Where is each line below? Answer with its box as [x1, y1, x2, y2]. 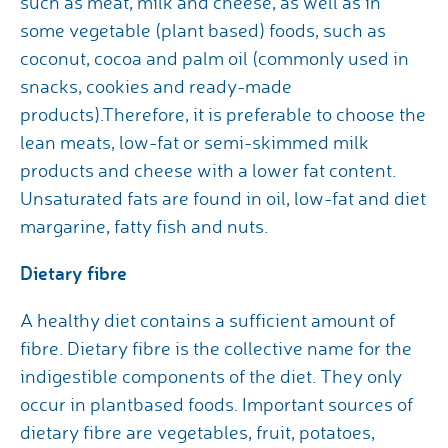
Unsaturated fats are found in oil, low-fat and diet [20, 186, 426, 211]
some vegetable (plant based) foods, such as [20, 18, 386, 43]
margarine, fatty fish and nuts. [20, 214, 268, 239]
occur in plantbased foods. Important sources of [20, 392, 413, 417]
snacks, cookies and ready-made [20, 74, 292, 99]
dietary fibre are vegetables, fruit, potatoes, [20, 420, 375, 445]
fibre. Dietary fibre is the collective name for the [20, 336, 412, 361]
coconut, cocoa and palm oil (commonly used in [20, 46, 409, 71]
